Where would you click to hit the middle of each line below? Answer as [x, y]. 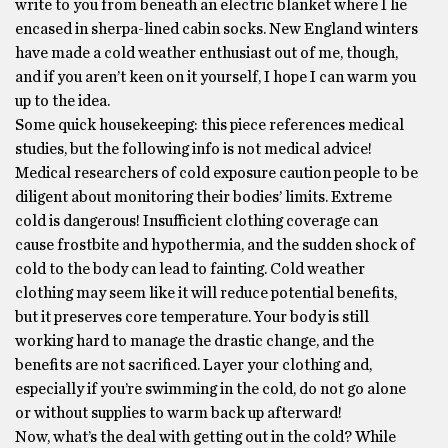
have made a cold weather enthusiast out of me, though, [206, 52]
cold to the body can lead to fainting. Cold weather [190, 268]
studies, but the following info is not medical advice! [193, 148]
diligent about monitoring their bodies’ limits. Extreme [203, 196]
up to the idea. [62, 100]
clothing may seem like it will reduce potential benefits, [206, 292]
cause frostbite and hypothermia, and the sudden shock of [215, 244]
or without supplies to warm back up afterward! [178, 412]
